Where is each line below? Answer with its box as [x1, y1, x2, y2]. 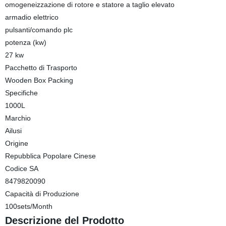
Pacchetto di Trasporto [5, 64, 77, 72]
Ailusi [5, 127, 22, 135]
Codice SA [5, 164, 38, 173]
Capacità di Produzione [5, 190, 79, 198]
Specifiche [5, 89, 38, 97]
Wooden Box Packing [5, 76, 73, 84]
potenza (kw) [5, 38, 46, 46]
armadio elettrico [5, 13, 59, 21]
